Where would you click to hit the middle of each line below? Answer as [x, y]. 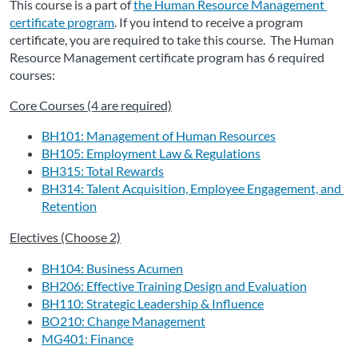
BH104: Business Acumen [112, 268]
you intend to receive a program [215, 22]
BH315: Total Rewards [103, 171]
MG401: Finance [88, 339]
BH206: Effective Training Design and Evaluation [174, 286]
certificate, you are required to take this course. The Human [172, 40]
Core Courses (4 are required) [91, 105]
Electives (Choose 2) [65, 237]
